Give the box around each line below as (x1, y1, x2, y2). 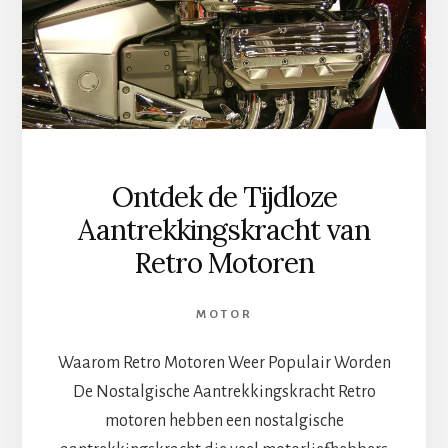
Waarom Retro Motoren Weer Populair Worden (57, 354, 391, 373)
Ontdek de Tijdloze (111, 179, 337, 216)
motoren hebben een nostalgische (104, 412, 344, 431)
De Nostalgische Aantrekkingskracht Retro (72, 383, 376, 402)
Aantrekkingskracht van (78, 212, 370, 249)
